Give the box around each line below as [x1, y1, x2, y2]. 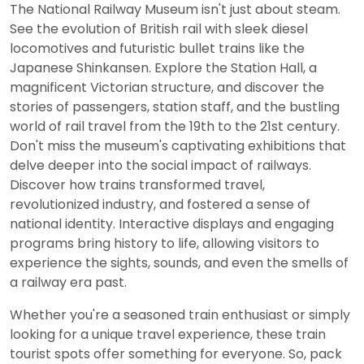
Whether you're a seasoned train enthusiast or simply [10, 305, 350, 325]
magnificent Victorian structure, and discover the [10, 78, 324, 97]
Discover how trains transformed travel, [10, 175, 265, 195]
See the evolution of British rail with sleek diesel [10, 19, 308, 39]
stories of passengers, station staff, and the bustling [10, 97, 340, 117]
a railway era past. [10, 273, 127, 292]
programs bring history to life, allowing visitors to [10, 234, 319, 253]
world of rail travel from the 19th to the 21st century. [10, 117, 340, 136]
